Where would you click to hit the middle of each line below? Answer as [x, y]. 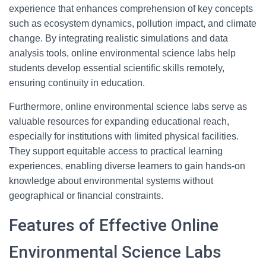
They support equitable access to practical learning [116, 151]
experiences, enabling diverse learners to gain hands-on [127, 166]
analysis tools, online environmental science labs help [122, 53]
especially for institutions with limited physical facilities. [124, 136]
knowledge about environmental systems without [111, 181]
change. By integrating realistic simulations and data [118, 38]
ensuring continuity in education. [77, 83]
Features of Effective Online [114, 225]
